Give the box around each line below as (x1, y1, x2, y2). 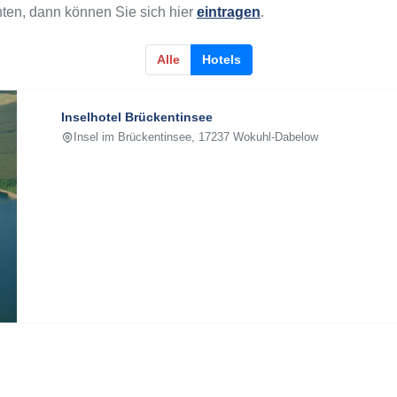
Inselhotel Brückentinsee (61, 110, 214, 124)
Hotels (201, 52, 241, 66)
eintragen (197, 4, 261, 19)
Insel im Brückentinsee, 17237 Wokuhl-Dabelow (74, 130, 319, 144)
